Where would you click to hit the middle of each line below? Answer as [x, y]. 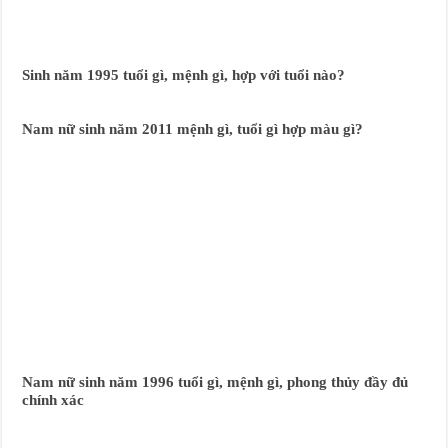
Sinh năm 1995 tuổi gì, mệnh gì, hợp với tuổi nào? [184, 74]
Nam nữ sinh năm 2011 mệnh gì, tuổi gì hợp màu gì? [193, 128]
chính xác [53, 399]
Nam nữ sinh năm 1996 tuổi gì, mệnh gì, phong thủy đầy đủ [215, 381]
